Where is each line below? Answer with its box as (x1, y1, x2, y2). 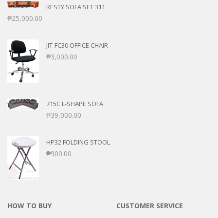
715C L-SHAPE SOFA (46, 99, 103, 109)
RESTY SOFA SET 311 (46, 2, 105, 12)
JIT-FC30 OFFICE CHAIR (46, 41, 108, 50)
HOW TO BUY (7, 200, 52, 210)
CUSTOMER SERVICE (116, 200, 183, 210)
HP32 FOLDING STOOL (46, 138, 110, 147)
